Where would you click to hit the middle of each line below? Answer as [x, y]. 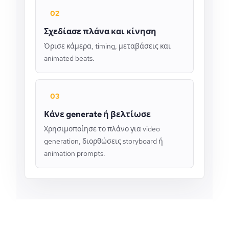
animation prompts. [75, 153]
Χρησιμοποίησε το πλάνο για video [102, 129]
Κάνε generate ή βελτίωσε [97, 114]
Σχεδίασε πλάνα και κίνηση [100, 31]
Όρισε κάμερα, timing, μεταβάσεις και [107, 46]
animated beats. [69, 58]
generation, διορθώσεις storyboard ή [104, 141]
